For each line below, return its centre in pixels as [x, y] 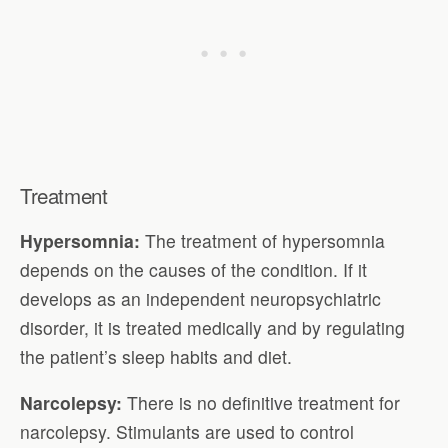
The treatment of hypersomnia [262, 240]
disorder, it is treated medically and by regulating [212, 327]
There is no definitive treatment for [263, 403]
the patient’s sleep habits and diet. [156, 356]
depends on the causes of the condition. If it [193, 269]
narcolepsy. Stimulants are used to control [187, 432]
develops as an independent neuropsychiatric [200, 298]
